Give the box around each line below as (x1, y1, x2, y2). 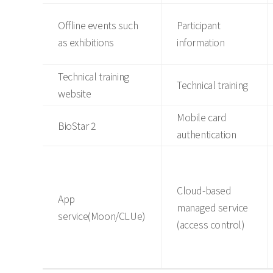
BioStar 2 (58, 118, 96, 133)
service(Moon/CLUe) (58, 208, 146, 223)
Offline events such (58, 18, 138, 32)
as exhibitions (58, 35, 114, 49)
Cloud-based (177, 183, 232, 197)
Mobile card (177, 110, 227, 124)
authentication (177, 127, 236, 141)
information (177, 35, 225, 49)
